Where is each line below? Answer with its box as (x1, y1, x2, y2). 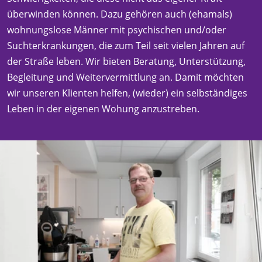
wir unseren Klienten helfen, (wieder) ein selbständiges (7, 86, 247, 99)
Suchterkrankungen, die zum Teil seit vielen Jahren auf (7, 39, 244, 52)
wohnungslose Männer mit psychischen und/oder (7, 23, 226, 36)
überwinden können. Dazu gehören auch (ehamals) (7, 7, 232, 20)
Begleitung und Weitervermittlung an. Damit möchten (7, 70, 244, 84)
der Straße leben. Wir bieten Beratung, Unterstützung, (7, 54, 246, 68)
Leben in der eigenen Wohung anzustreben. (7, 102, 199, 115)
